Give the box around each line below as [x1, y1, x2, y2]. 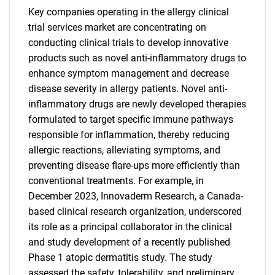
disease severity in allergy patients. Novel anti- [28, 83, 227, 95]
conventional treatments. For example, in [28, 175, 204, 187]
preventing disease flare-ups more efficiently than [28, 160, 240, 171]
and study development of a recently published [28, 236, 230, 248]
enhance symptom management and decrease [28, 68, 229, 79]
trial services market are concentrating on [28, 21, 206, 33]
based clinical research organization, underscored [28, 206, 242, 217]
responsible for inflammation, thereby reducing [28, 129, 230, 141]
